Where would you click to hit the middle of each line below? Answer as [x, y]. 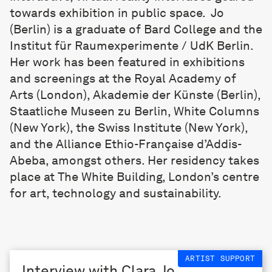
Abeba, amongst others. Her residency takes [134, 160]
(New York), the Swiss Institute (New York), [129, 127]
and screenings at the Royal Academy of [123, 78]
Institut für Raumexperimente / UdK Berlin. [132, 45]
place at [34, 176]
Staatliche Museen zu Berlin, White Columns [134, 111]
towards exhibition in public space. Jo [117, 12]
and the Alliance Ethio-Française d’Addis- [126, 144]
